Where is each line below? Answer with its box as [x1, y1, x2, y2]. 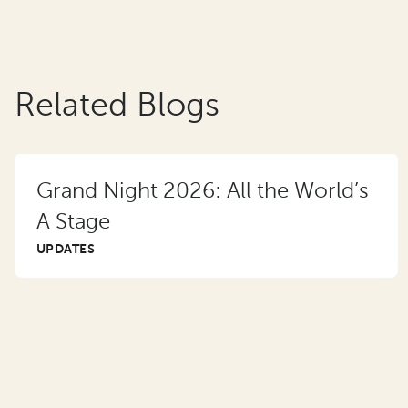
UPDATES [36, 240, 95, 256]
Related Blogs [15, 86, 219, 123]
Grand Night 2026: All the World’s [36, 178, 369, 203]
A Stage [36, 209, 110, 234]
